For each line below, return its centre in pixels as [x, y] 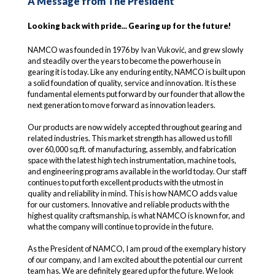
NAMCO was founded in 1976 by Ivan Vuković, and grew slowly [135, 50]
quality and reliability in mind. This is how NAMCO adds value [132, 193]
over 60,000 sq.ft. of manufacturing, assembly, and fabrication [132, 149]
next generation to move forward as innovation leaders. [121, 105]
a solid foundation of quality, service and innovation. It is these [132, 83]
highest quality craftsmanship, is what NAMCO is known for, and [136, 215]
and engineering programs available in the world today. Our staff [137, 171]
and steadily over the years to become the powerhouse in [124, 61]
